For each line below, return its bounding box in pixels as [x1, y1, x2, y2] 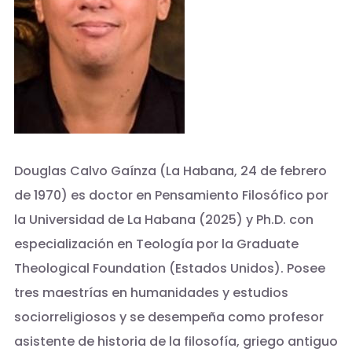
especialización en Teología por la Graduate [13, 235, 299, 254]
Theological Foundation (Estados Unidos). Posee [13, 259, 325, 278]
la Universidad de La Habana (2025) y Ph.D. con [13, 211, 313, 229]
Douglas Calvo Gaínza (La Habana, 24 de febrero [13, 162, 327, 181]
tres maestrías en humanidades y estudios [13, 284, 288, 302]
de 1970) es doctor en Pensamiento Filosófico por [13, 186, 328, 205]
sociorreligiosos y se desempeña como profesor [13, 308, 324, 327]
